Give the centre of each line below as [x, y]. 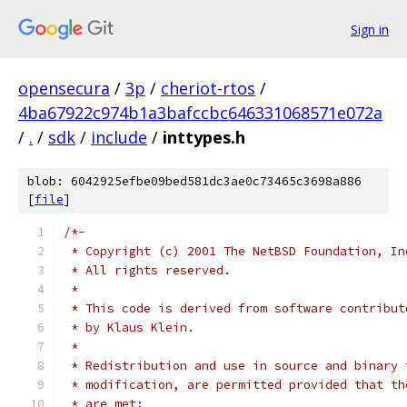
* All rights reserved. [147, 270]
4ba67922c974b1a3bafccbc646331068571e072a [200, 113]
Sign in [370, 29]
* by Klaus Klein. [129, 328]
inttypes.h [204, 137]
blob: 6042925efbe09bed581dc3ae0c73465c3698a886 [194, 181]
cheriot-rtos [208, 88]
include [119, 137]
